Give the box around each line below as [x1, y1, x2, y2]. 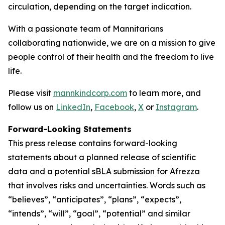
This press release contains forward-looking [8, 138, 177, 148]
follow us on [8, 102, 56, 112]
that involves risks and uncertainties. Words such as [8, 180, 205, 190]
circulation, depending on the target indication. [8, 2, 191, 12]
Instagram [156, 102, 197, 112]
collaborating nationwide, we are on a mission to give [8, 38, 215, 48]
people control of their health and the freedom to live [8, 52, 214, 62]
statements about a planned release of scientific [8, 152, 196, 162]
